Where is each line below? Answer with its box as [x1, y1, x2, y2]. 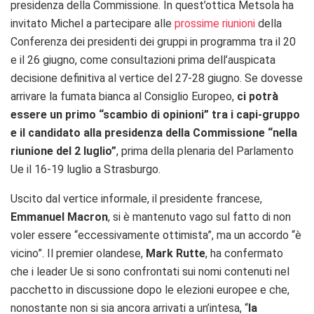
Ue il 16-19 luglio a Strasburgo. [11, 162, 161, 176]
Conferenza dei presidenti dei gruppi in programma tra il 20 [11, 34, 296, 48]
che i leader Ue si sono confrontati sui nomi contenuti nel [11, 264, 289, 278]
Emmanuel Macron [11, 210, 108, 224]
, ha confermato [205, 246, 283, 260]
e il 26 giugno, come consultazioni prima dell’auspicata [11, 53, 275, 67]
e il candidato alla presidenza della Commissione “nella [11, 125, 297, 139]
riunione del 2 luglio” [11, 144, 116, 158]
